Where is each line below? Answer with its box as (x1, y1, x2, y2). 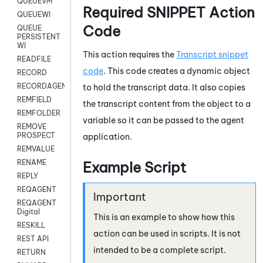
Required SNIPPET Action (83, 3, 255, 21)
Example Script (83, 158, 186, 176)
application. (83, 131, 132, 142)
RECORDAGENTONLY (17, 82, 90, 91)
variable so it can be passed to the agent (83, 114, 244, 126)
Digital (17, 207, 40, 217)
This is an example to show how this (93, 211, 235, 222)
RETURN (17, 248, 46, 257)
